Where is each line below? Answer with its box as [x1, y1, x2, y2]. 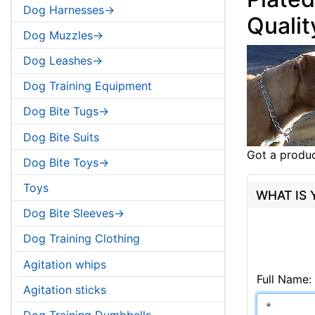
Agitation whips [23, 257, 106, 271]
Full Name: [256, 272, 311, 287]
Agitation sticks [23, 282, 106, 297]
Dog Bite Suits [23, 129, 99, 144]
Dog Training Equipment [23, 79, 152, 94]
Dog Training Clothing [23, 231, 140, 246]
